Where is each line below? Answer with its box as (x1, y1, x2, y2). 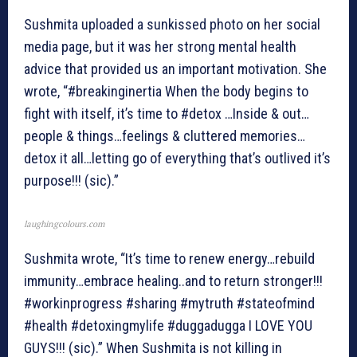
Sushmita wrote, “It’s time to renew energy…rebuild (24, 250, 315, 268)
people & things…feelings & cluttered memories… (24, 127, 305, 145)
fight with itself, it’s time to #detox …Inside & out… (24, 105, 309, 123)
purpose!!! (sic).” (24, 172, 119, 190)
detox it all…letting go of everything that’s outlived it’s (24, 150, 331, 167)
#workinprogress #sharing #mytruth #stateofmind (24, 295, 315, 312)
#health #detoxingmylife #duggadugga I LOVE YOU (24, 317, 312, 335)
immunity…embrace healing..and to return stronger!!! (24, 273, 323, 290)
